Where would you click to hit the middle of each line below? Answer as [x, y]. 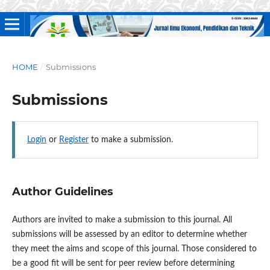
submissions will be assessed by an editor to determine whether [129, 235]
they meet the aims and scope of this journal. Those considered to [134, 249]
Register [74, 140]
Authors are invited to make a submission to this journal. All [122, 220]
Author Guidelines [62, 192]
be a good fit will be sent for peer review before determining [123, 264]
